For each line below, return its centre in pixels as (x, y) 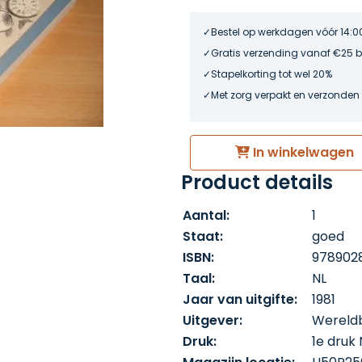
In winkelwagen (301, 152)
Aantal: (206, 215)
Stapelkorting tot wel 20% (272, 74)
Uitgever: (213, 320)
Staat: (203, 236)
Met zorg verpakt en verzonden (286, 95)
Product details (257, 182)
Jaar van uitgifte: (240, 299)
